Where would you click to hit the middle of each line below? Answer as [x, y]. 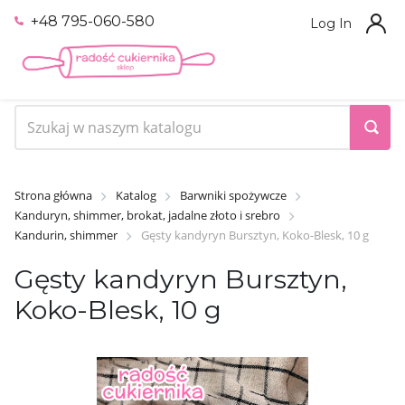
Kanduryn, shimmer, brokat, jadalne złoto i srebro [147, 215]
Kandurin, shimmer [66, 235]
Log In [331, 24]
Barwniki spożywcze [233, 195]
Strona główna [53, 195]
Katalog [136, 195]
